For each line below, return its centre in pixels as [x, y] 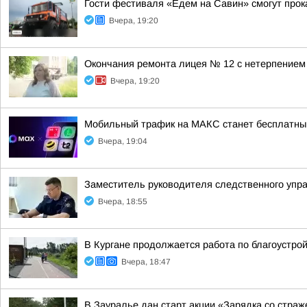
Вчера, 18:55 [123, 201]
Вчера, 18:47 [146, 262]
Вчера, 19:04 [123, 141]
